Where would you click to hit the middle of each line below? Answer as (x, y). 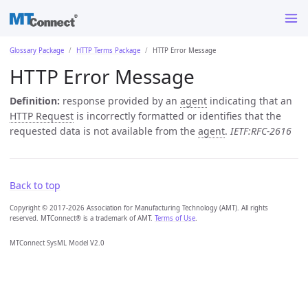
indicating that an (250, 100)
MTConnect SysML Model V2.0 (57, 243)
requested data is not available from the (104, 131)
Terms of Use (175, 218)
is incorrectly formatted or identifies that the (177, 115)
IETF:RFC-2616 (261, 131)
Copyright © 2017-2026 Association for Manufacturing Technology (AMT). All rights (139, 208)
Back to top (35, 185)
